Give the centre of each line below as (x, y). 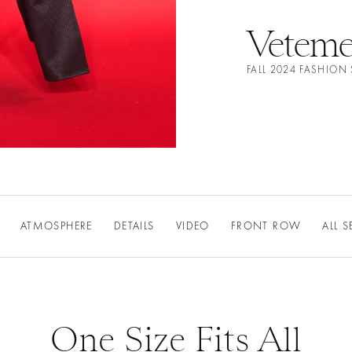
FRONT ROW (266, 227)
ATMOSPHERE (56, 227)
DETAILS (134, 227)
